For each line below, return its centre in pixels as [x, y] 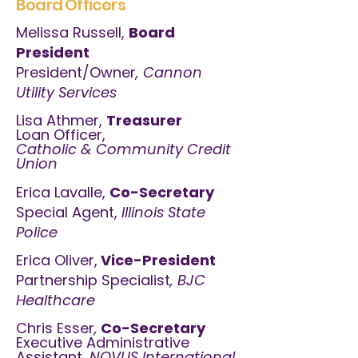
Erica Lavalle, [63, 192]
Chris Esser [55, 328]
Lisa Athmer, [61, 120]
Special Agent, [67, 212]
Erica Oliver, [57, 260]
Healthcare [56, 300]
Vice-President [157, 260]
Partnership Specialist [93, 280]
